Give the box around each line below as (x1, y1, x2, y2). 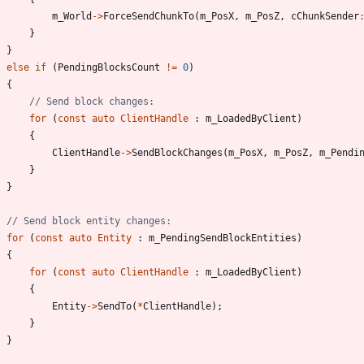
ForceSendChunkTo (103, 10, 194, 22)
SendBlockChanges (132, 146, 223, 158)
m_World (52, 10, 92, 22)
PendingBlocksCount (58, 61, 160, 73)
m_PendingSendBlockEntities (149, 232, 297, 244)
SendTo (97, 300, 132, 312)
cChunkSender (291, 10, 359, 22)
